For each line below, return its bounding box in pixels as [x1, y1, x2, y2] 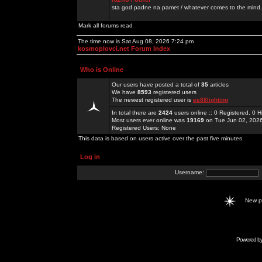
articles [208, 81, 229, 88]
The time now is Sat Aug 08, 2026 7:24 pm [78, 38, 194, 44]
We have [112, 89, 137, 95]
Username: [175, 169, 206, 176]
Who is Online [80, 66, 123, 73]
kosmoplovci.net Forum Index [78, 45, 170, 52]
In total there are [112, 109, 158, 116]
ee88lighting [193, 96, 228, 103]
